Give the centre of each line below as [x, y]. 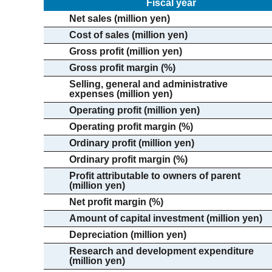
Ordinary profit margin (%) [128, 159]
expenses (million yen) [121, 94]
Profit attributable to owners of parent [155, 176]
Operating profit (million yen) [134, 110]
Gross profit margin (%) [122, 68]
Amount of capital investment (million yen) [166, 218]
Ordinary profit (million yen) [132, 143]
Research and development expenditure [161, 251]
